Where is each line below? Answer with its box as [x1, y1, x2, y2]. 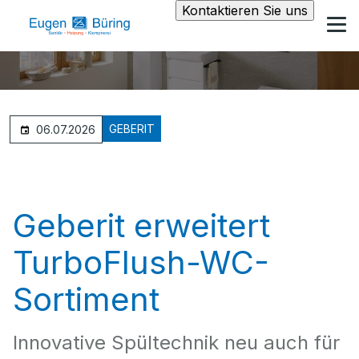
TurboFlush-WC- [13, 243, 269, 282]
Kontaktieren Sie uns [182, 2, 308, 18]
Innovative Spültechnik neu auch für [13, 331, 340, 354]
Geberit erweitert [13, 206, 270, 245]
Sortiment [13, 280, 159, 319]
